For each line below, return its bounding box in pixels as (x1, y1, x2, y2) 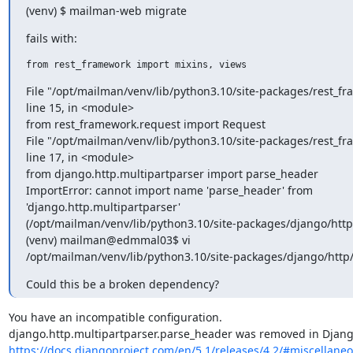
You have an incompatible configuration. (8, 309, 222, 325)
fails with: (25, 30, 77, 46)
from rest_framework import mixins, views (25, 58, 247, 70)
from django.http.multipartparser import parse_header (25, 165, 318, 181)
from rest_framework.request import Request (25, 116, 266, 132)
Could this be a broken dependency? (25, 276, 219, 292)
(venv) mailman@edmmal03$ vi (25, 232, 191, 247)
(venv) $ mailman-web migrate (25, 2, 187, 18)
